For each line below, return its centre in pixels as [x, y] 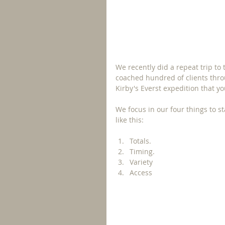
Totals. [140, 141]
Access [141, 173]
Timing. [142, 151]
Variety [141, 162]
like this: [131, 120]
